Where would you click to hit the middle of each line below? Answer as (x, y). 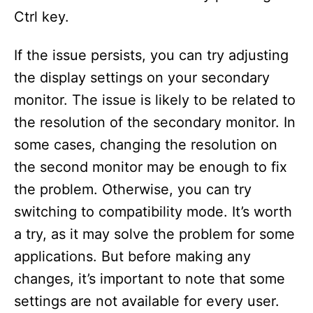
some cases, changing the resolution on (146, 144)
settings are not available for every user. (147, 301)
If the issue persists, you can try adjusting (151, 55)
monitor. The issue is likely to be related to (155, 100)
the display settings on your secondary (142, 77)
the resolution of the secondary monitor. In (155, 122)
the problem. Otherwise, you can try (133, 189)
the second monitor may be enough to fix (151, 167)
